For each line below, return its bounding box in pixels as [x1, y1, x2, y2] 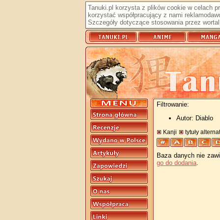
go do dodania [157, 159, 196, 167]
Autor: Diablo [176, 114, 213, 122]
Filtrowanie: [157, 101, 189, 108]
